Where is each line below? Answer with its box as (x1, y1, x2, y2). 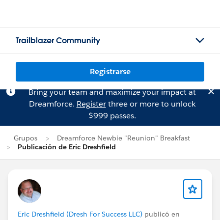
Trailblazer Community (16, 35, 100, 46)
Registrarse (89, 66, 131, 77)
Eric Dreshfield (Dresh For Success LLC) (18, 210, 142, 219)
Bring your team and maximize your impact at (28, 87, 196, 97)
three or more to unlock (106, 99, 195, 109)
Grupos (14, 134, 37, 142)
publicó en (142, 210, 180, 219)
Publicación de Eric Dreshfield (18, 142, 116, 151)
